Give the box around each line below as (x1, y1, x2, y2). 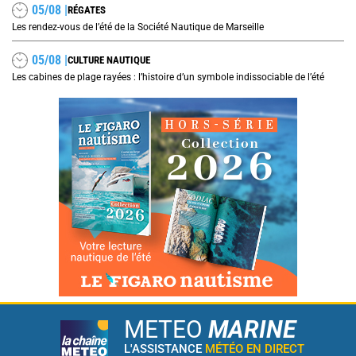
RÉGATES (68, 4, 106, 17)
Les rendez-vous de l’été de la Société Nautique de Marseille (12, 21, 264, 33)
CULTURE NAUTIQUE (68, 54, 150, 67)
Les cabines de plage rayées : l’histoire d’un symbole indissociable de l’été (12, 71, 324, 83)
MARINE (207, 315, 296, 343)
